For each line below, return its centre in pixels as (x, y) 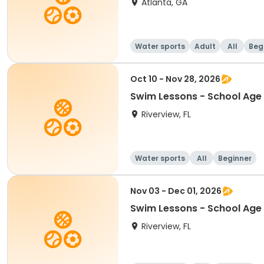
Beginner (235, 158)
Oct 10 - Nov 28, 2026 (175, 79)
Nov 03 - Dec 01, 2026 (176, 191)
